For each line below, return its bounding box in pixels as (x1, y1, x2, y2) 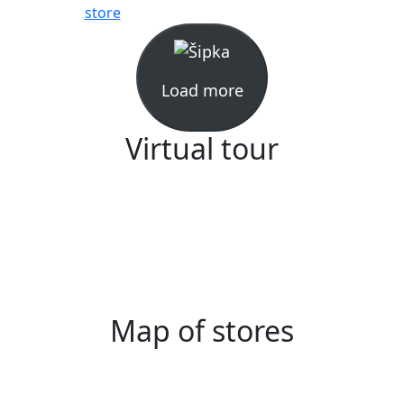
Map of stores (110, 310, 294, 350)
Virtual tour (125, 128, 279, 168)
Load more (161, 78, 243, 101)
